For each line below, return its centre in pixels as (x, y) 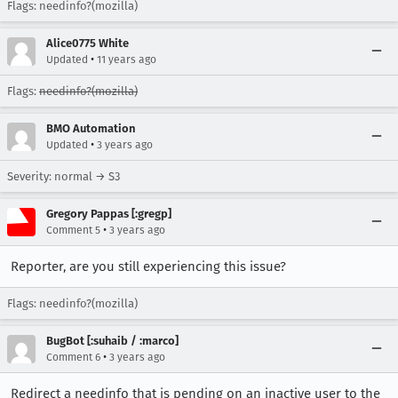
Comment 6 (73, 357)
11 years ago (127, 60)
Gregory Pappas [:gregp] (109, 214)
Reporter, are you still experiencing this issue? (148, 267)
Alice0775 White (88, 43)
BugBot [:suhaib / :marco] (112, 341)
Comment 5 (73, 230)
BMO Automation (91, 128)
